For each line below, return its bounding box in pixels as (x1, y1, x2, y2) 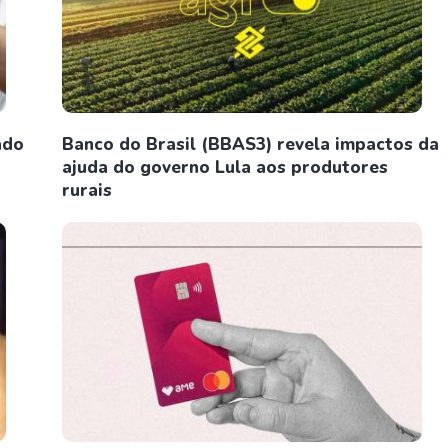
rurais (62, 179, 112, 202)
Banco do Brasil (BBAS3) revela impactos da (62, 133, 439, 156)
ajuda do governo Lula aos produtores (62, 156, 388, 179)
